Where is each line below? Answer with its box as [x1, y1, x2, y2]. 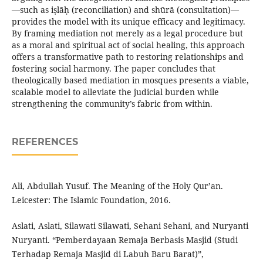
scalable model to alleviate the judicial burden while [11, 86, 219, 98]
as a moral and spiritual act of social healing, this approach [11, 39, 245, 51]
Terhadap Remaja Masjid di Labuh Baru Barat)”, [11, 248, 204, 260]
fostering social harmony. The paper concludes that [11, 63, 215, 75]
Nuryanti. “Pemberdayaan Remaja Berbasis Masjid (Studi [11, 234, 238, 246]
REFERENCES [11, 136, 78, 148]
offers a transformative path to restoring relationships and [11, 51, 244, 63]
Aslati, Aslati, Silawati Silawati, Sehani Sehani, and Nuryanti [11, 220, 248, 232]
